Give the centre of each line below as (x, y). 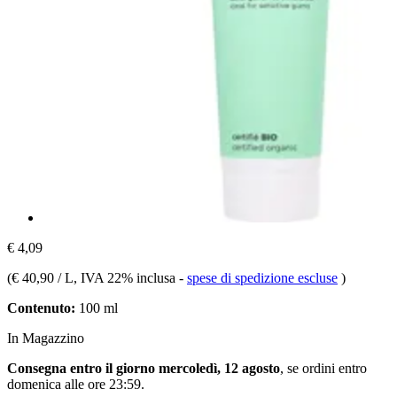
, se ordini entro (323, 368)
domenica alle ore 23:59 (74, 384)
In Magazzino (46, 338)
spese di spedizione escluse (262, 277)
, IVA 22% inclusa (126, 277)
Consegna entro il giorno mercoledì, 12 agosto (144, 368)
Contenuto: (41, 307)
